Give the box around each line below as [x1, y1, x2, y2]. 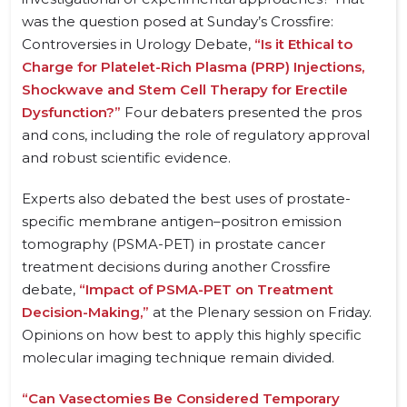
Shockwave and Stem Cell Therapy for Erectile [22, 81, 348, 98]
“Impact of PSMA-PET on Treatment [79, 281, 333, 298]
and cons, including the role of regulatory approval [22, 126, 370, 144]
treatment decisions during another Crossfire [22, 258, 331, 275]
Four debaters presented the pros [121, 104, 362, 121]
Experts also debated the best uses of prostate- [22, 190, 351, 207]
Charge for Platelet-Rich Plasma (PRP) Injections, [22, 58, 364, 75]
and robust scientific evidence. [22, 149, 231, 166]
